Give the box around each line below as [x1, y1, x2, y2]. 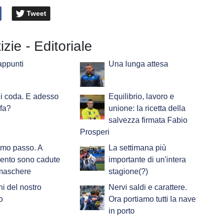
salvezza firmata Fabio [108, 116, 187, 125]
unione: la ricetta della [108, 104, 185, 113]
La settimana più [108, 144, 166, 152]
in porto [108, 207, 135, 216]
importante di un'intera [108, 155, 186, 164]
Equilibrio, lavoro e [108, 92, 174, 101]
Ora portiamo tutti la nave [108, 195, 196, 204]
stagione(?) [108, 167, 148, 176]
